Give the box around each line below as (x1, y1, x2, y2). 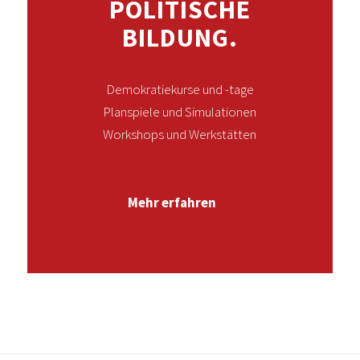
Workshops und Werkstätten (103, 125, 257, 144)
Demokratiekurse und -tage (105, 80, 254, 99)
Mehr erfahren (127, 193, 216, 211)
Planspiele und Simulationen (103, 103, 257, 121)
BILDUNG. (121, 22, 238, 55)
